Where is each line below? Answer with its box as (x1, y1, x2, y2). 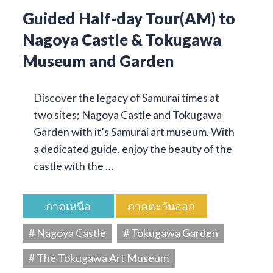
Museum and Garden (22, 52, 174, 71)
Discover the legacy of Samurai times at (33, 91, 219, 105)
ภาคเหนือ (45, 199, 91, 213)
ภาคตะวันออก (127, 199, 196, 213)
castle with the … (33, 159, 113, 173)
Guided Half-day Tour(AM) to (22, 9, 235, 28)
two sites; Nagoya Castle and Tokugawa (33, 108, 222, 122)
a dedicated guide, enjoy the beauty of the (33, 142, 232, 156)
